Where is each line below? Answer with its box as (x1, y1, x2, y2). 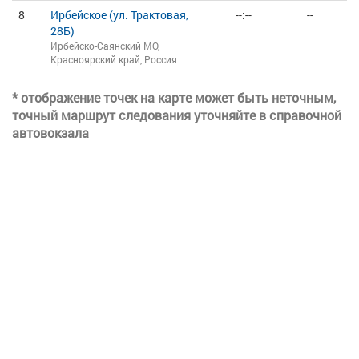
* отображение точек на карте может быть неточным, (12, 89, 336, 106)
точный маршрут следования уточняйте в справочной (12, 107, 341, 123)
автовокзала (12, 124, 89, 141)
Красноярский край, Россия (50, 53, 177, 66)
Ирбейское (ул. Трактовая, (50, 7, 188, 22)
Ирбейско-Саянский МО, (50, 39, 159, 52)
